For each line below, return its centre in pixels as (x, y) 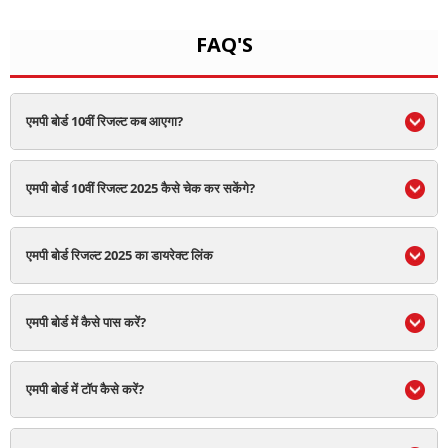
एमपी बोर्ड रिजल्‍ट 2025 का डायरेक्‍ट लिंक (119, 255)
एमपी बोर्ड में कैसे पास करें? (86, 322)
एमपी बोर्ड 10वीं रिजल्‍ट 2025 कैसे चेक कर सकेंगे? (140, 188)
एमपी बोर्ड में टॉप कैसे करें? (85, 389)
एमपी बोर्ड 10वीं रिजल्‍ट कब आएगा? (104, 121)
